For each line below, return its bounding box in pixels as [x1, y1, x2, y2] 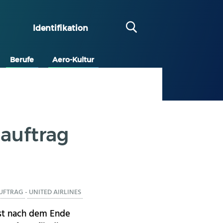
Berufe [10, 55, 34, 64]
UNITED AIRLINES [29, 187, 82, 199]
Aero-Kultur [52, 55, 95, 64]
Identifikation [32, 23, 88, 33]
